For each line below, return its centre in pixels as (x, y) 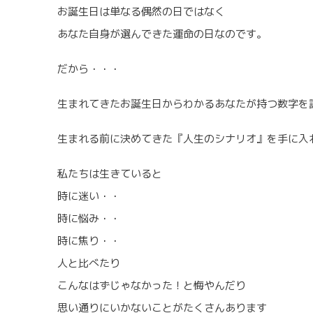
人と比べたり (89, 263)
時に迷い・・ (89, 196)
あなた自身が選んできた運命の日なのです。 (162, 34)
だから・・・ (89, 68)
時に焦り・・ (89, 240)
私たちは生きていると (110, 173)
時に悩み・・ (89, 218)
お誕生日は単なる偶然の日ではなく (141, 11)
